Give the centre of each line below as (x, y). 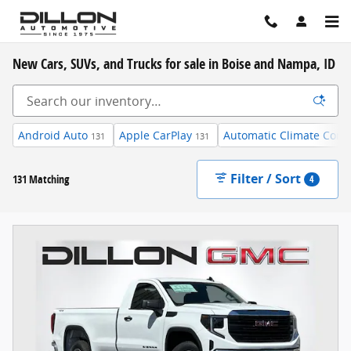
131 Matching (41, 179)
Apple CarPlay (156, 135)
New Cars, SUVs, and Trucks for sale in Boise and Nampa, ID (174, 63)
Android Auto (53, 135)
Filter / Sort (266, 178)
